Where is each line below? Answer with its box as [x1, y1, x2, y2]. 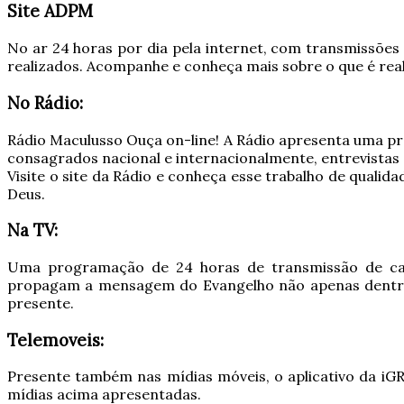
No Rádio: [7, 91, 83, 114]
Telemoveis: [7, 328, 104, 351]
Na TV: [7, 219, 58, 242]
